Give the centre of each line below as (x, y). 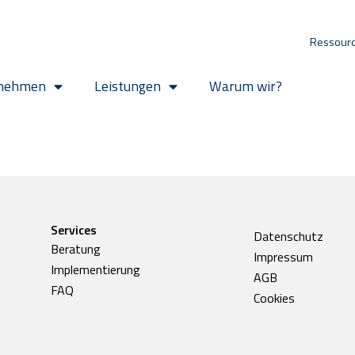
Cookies (274, 298)
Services (74, 229)
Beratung (76, 248)
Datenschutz (288, 236)
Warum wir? (246, 86)
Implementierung (95, 269)
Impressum (283, 256)
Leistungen (128, 86)
